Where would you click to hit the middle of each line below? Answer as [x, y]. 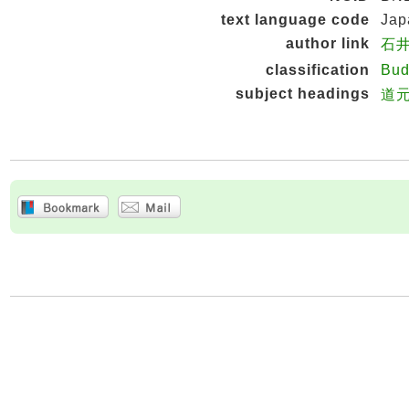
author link [328, 43]
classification [318, 70]
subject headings [303, 94]
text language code [295, 20]
